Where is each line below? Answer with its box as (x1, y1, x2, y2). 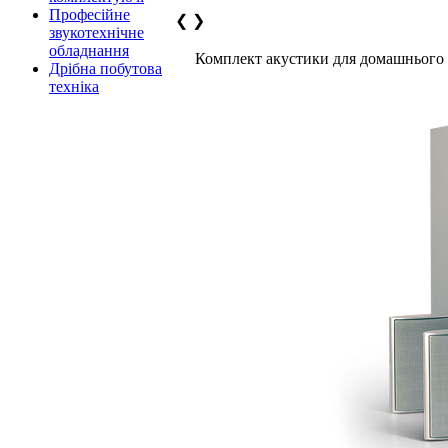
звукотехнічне (49, 24, 144, 41)
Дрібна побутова (49, 60, 162, 77)
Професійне (49, 6, 130, 23)
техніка (49, 78, 99, 95)
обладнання (49, 42, 129, 59)
